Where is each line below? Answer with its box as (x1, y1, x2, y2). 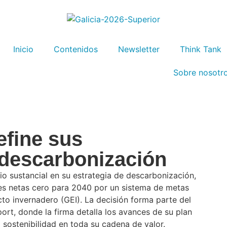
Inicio (13, 44, 33, 54)
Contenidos (54, 44, 98, 54)
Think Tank (180, 44, 221, 54)
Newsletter (118, 44, 160, 54)
